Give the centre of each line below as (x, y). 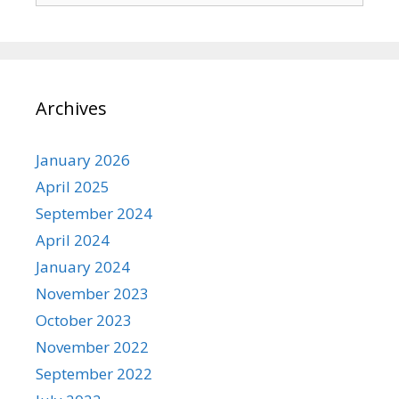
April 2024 (73, 240)
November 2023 (92, 293)
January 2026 (83, 159)
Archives (71, 108)
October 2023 (84, 320)
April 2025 (73, 186)
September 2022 (94, 373)
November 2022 (92, 346)
